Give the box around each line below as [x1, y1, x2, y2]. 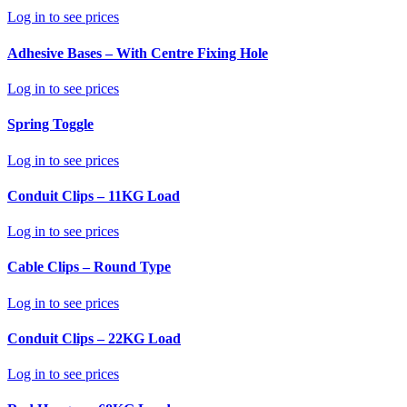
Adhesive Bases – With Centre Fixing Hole [7, 45, 268, 61]
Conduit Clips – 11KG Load [7, 187, 180, 203]
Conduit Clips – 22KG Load [7, 330, 181, 346]
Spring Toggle [7, 116, 94, 133]
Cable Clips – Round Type [7, 259, 171, 275]
